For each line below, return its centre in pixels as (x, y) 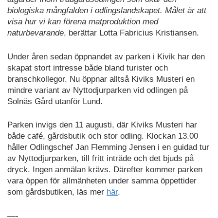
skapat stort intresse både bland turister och (88, 68)
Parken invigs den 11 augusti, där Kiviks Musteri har (102, 125)
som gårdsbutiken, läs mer (57, 192)
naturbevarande (36, 33)
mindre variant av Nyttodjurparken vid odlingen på (98, 90)
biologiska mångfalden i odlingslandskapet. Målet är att (107, 11)
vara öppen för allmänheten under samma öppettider (102, 181)
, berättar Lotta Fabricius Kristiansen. (131, 33)
